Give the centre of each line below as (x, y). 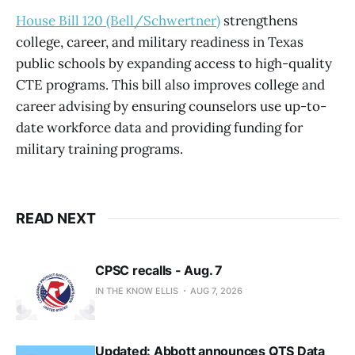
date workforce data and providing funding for (159, 127)
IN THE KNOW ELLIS (137, 290)
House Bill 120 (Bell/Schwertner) (118, 20)
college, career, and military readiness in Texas (160, 42)
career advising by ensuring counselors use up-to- (171, 106)
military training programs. (99, 149)
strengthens (259, 20)
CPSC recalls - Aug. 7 (159, 270)
